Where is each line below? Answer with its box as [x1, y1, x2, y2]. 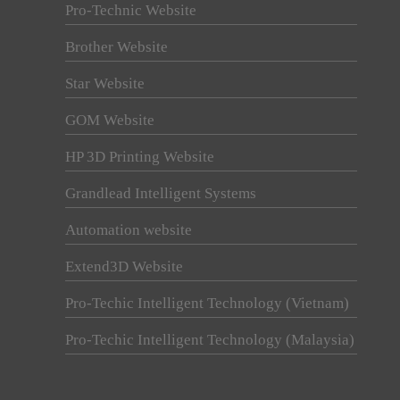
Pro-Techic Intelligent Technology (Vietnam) [65, 295, 349, 312]
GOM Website [65, 112, 154, 129]
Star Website [65, 75, 145, 93]
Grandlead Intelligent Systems [65, 185, 256, 203]
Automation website [65, 221, 192, 239]
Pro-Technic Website [65, 2, 196, 20]
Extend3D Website [65, 258, 183, 276]
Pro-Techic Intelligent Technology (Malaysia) [65, 331, 354, 349]
